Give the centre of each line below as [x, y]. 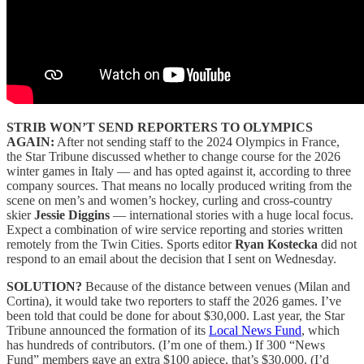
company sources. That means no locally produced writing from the [179, 185]
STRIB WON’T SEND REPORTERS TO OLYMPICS [160, 127]
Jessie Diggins [72, 214]
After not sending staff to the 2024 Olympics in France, [197, 141]
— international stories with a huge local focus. [232, 214]
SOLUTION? [46, 286]
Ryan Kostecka [276, 244]
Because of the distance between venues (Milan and [218, 286]
